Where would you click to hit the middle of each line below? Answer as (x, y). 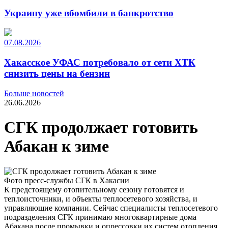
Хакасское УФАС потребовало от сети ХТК (100, 63)
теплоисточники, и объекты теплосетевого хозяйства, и (101, 198)
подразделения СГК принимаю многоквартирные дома (100, 217)
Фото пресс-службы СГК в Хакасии (67, 180)
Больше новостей (34, 93)
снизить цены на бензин (57, 74)
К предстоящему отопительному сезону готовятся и (94, 189)
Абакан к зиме (56, 146)
